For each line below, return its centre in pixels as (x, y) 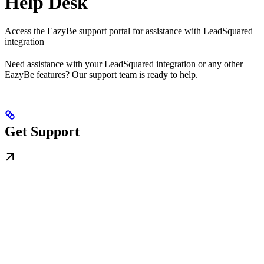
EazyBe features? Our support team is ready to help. (101, 75)
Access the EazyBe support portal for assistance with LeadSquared (129, 31)
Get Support (42, 132)
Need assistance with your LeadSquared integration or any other (124, 64)
